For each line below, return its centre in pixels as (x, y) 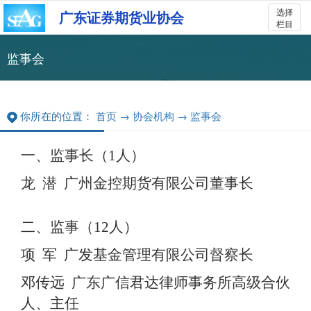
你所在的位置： (57, 116)
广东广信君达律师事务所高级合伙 (177, 283)
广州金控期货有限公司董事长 (155, 183)
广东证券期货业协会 (121, 17)
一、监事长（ (65, 155)
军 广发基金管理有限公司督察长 (144, 255)
